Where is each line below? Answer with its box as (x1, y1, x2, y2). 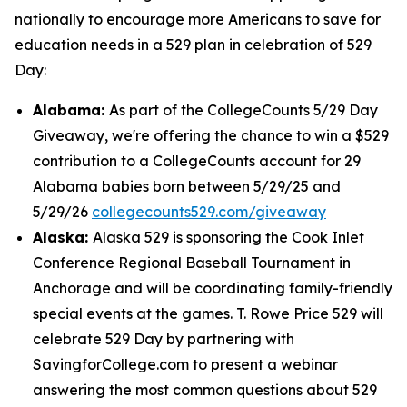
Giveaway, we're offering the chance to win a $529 (33, 126, 389, 144)
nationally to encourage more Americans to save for (15, 10, 381, 28)
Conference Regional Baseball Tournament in (33, 253, 351, 272)
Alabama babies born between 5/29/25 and (33, 177, 341, 195)
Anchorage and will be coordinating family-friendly (33, 279, 392, 297)
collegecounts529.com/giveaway (92, 203, 326, 221)
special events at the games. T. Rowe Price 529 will (33, 304, 383, 323)
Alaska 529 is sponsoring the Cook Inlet (93, 228, 364, 246)
